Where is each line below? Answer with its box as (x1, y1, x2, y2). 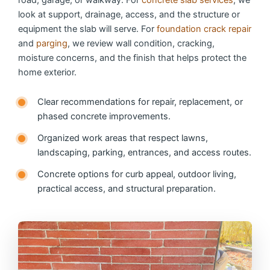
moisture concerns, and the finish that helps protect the (18, 52, 246, 63)
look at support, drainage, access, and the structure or (18, 8, 240, 20)
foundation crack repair (157, 23, 251, 34)
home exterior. (18, 66, 77, 78)
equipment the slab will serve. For (18, 23, 157, 34)
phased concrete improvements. (37, 111, 171, 122)
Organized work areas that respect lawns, (37, 133, 208, 144)
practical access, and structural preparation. (37, 183, 216, 195)
